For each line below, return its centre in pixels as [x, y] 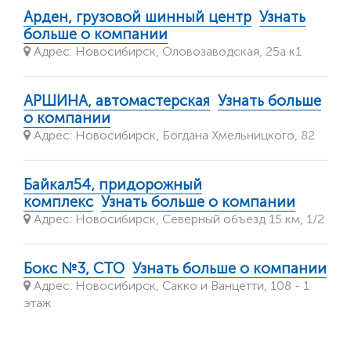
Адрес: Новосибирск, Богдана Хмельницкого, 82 [173, 135]
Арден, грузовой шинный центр [138, 16]
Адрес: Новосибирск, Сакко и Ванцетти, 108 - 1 [170, 285]
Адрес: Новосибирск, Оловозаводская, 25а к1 [166, 51]
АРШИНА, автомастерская [117, 100]
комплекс [58, 201]
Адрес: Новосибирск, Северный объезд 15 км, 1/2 [177, 219]
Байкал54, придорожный [113, 184]
